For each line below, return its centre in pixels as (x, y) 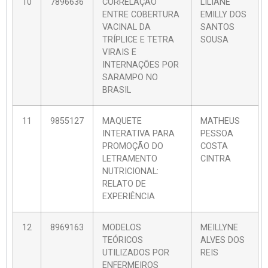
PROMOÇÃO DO (133, 146)
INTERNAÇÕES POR (141, 65)
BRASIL (117, 90)
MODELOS (122, 227)
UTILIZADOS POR (136, 252)
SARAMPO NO (130, 77)
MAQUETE (122, 121)
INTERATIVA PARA (138, 133)
